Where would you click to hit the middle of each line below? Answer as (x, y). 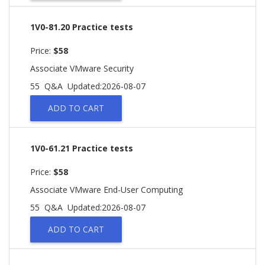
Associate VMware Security (82, 68)
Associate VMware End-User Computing (106, 190)
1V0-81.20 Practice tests (82, 27)
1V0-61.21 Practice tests (82, 148)
